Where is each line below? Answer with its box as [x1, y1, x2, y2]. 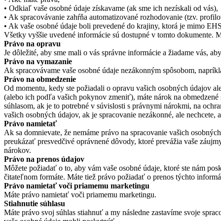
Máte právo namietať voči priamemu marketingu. [4, 190, 156, 199]
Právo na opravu [4, 39, 61, 48]
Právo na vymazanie [4, 57, 72, 66]
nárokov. [4, 146, 31, 155]
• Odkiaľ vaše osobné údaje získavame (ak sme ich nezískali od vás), [4, 4, 218, 13]
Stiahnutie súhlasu [4, 199, 65, 208]
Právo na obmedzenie [4, 75, 76, 84]
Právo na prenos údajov [4, 155, 84, 164]
